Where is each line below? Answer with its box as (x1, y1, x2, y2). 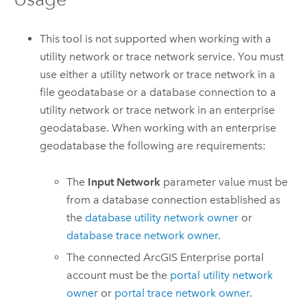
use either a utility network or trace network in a (40, 68, 276, 82)
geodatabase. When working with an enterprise (40, 121, 277, 135)
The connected (66, 251, 144, 265)
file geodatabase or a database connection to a (40, 86, 277, 99)
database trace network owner (66, 228, 219, 242)
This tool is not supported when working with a (40, 32, 272, 46)
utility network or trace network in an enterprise (40, 103, 275, 117)
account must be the (66, 269, 171, 282)
